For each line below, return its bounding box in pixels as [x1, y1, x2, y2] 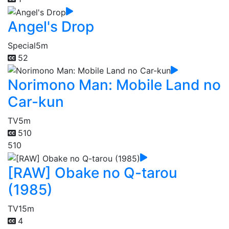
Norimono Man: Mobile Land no [8, 76, 221, 94]
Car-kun [8, 93, 64, 111]
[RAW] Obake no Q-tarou [8, 164, 177, 181]
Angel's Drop [8, 17, 94, 35]
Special [8, 40, 36, 51]
